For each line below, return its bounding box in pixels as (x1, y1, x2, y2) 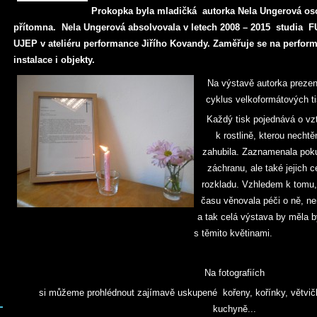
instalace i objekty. (13, 54, 98, 65)
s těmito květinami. (194, 228, 275, 238)
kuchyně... (213, 304, 256, 314)
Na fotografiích (204, 267, 265, 278)
